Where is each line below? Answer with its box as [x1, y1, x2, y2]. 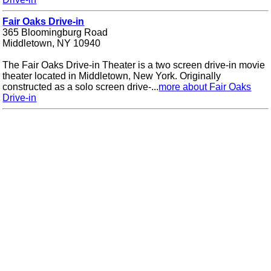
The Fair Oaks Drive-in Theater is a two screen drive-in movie [2, 60, 266, 71]
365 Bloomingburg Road [2, 27, 108, 38]
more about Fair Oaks [158, 82, 252, 93]
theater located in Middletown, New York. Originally [2, 71, 221, 82]
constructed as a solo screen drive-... [2, 82, 159, 93]
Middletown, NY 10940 [2, 38, 101, 49]
